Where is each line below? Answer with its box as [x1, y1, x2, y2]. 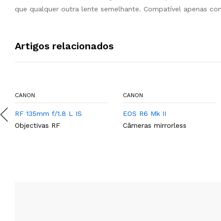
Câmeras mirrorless [123, 121, 186, 129]
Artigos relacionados [15, 40, 113, 52]
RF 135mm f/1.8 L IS [15, 110, 82, 117]
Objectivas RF [15, 121, 60, 129]
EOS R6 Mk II [123, 110, 166, 117]
